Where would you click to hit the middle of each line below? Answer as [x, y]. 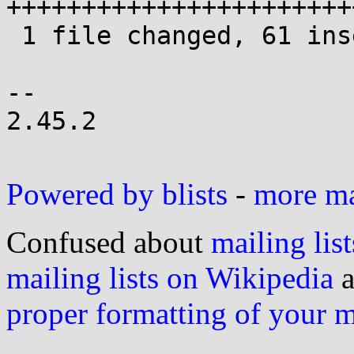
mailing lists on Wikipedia [170, 278]
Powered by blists [117, 194]
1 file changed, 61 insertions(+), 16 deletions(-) [14, 36]
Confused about [109, 242]
